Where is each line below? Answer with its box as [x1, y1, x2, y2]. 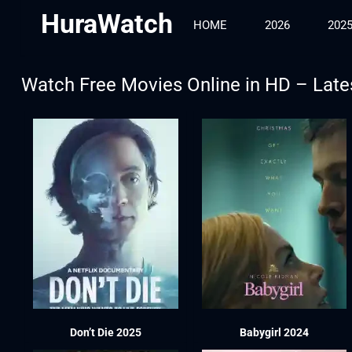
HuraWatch [40, 8, 173, 39]
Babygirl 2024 [239, 325, 309, 339]
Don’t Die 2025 [69, 325, 141, 339]
